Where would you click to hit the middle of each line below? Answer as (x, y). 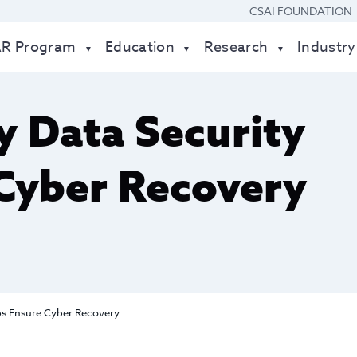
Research (236, 47)
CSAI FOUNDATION (301, 11)
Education (140, 47)
